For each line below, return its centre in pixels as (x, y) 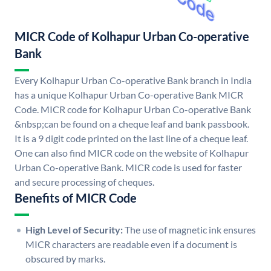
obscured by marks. (65, 259)
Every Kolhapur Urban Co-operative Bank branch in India (133, 80)
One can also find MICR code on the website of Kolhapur (132, 153)
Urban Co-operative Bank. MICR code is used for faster (128, 168)
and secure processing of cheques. (84, 182)
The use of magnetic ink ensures (190, 230)
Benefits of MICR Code (76, 198)
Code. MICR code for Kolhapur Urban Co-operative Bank (133, 109)
